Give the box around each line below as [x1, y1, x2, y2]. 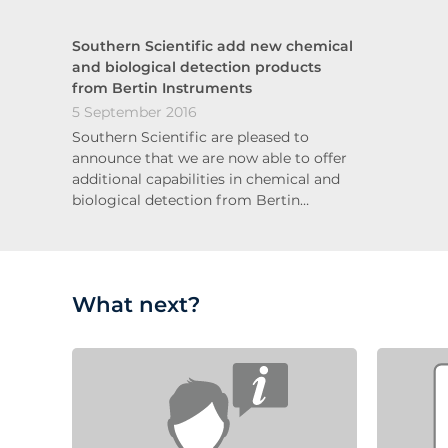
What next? [72, 290, 200, 317]
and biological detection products [72, 57, 321, 76]
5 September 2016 [72, 103, 197, 122]
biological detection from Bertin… [72, 190, 309, 209]
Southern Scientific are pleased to [72, 127, 309, 146]
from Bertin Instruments [72, 78, 252, 97]
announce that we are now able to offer [72, 148, 347, 167]
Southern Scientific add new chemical [72, 36, 353, 55]
